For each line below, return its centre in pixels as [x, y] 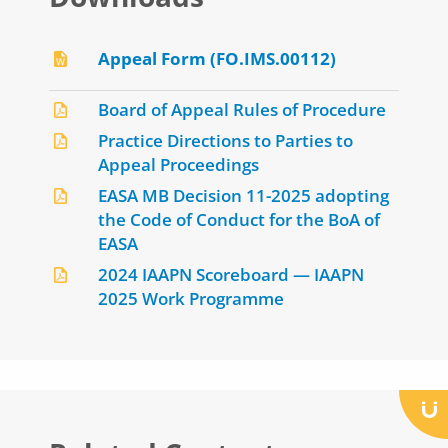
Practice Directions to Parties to [225, 140]
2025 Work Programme [191, 298]
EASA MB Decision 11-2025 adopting [243, 195]
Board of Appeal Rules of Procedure [242, 109]
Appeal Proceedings [178, 164]
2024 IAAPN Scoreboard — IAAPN [231, 274]
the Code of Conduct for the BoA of [239, 219]
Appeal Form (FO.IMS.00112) [217, 58]
